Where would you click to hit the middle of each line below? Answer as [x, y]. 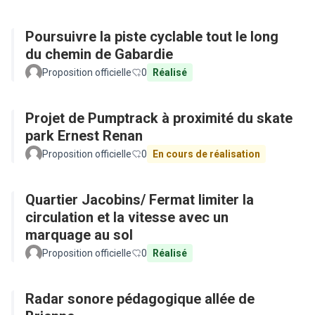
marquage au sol [79, 235]
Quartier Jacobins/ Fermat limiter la [140, 200]
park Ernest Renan [84, 136]
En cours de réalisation [206, 154]
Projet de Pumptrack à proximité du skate [159, 118]
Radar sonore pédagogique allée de [140, 299]
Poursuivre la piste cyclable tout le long [152, 37]
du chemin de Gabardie [99, 54]
